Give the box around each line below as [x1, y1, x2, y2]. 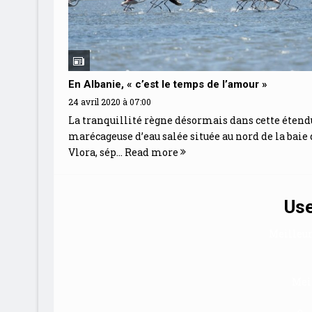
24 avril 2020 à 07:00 [68, 95, 151, 107]
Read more [124, 145, 180, 159]
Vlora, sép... [68, 145, 125, 159]
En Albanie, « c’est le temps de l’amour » [68, 77, 267, 91]
